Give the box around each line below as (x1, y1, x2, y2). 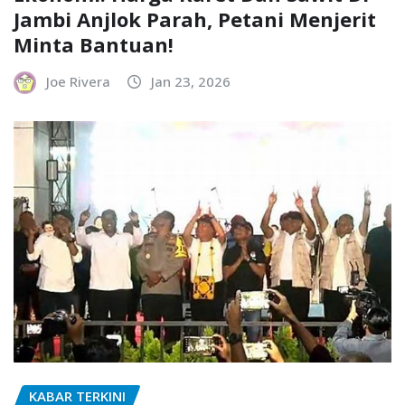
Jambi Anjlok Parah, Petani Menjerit (14, 5, 376, 33)
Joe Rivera (46, 72, 110, 91)
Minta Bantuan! (14, 31, 174, 59)
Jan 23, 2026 (151, 72, 231, 91)
